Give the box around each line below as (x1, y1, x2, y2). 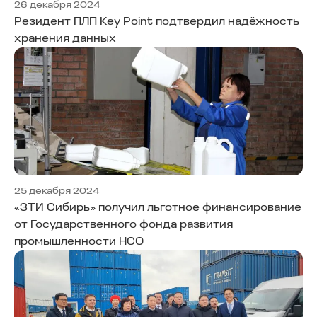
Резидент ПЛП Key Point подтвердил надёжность (14, 16, 299, 28)
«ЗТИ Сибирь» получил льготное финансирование (14, 202, 301, 214)
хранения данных (14, 33, 116, 45)
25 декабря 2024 (14, 186, 100, 197)
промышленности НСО (14, 236, 144, 248)
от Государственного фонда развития (14, 219, 233, 231)
